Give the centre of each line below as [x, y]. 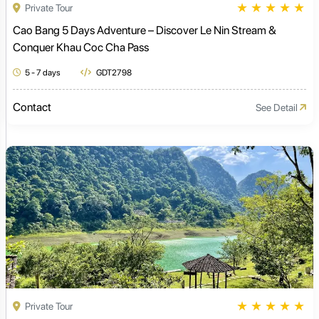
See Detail [278, 107]
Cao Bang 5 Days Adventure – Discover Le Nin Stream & [145, 30]
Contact [32, 107]
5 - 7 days [43, 73]
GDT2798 [113, 73]
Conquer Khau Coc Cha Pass [81, 47]
